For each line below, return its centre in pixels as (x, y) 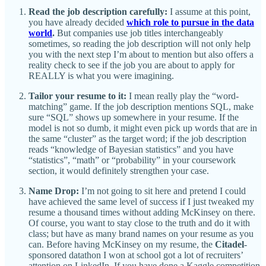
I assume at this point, (210, 11)
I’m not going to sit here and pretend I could (164, 191)
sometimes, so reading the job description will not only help (140, 43)
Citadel (229, 244)
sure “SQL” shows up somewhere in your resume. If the (134, 117)
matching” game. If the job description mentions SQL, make (141, 106)
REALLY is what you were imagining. (101, 75)
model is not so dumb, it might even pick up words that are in (143, 128)
